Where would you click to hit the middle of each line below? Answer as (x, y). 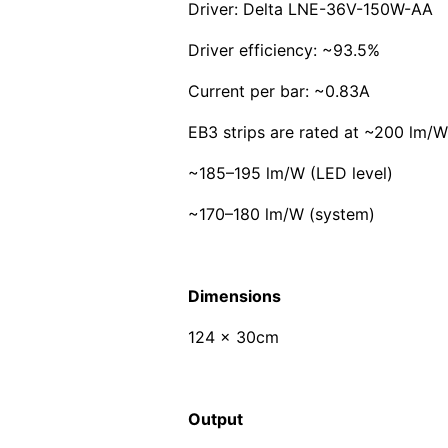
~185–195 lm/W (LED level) (290, 173)
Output (215, 419)
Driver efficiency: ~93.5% (284, 50)
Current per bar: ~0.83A (279, 91)
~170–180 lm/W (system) (281, 214)
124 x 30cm (233, 337)
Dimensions (234, 296)
